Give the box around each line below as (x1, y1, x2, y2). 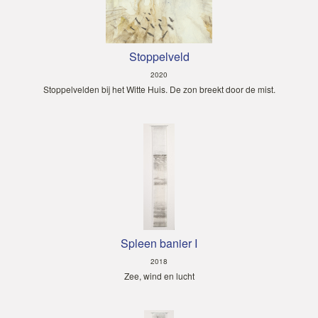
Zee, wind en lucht (124, 269, 194, 282)
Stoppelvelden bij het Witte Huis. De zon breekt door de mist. (43, 82, 275, 95)
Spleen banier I (121, 234, 197, 251)
